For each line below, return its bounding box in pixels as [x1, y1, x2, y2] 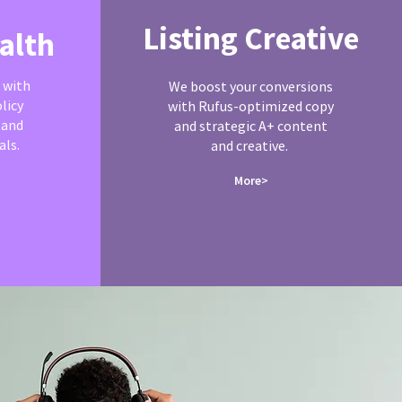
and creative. [211, 136, 291, 154]
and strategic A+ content [174, 117, 328, 135]
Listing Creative [143, 19, 359, 58]
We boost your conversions [169, 77, 333, 95]
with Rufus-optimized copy [168, 97, 334, 115]
